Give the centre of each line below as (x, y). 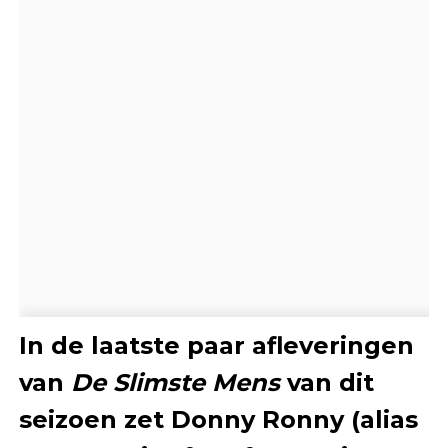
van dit (326, 383)
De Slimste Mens (175, 383)
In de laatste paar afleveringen (216, 346)
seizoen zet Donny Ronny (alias (218, 420)
